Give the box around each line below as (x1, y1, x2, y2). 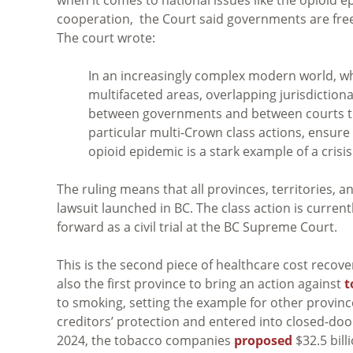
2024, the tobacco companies (57, 331, 234, 349)
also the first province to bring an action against (57, 274, 344, 292)
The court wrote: (57, 28, 155, 46)
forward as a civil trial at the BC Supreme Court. (57, 217, 337, 236)
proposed (234, 331, 292, 349)
